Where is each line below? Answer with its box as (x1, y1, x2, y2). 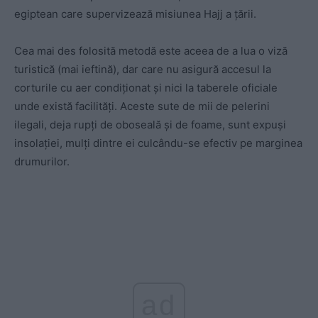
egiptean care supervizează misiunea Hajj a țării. (14, 7, 256, 21)
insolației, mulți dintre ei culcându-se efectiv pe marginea (14, 136, 302, 150)
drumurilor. (14, 155, 70, 168)
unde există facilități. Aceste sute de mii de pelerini (14, 99, 270, 113)
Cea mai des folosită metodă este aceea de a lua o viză (14, 44, 287, 57)
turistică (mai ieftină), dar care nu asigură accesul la (14, 62, 271, 76)
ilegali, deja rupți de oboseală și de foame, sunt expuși (14, 118, 286, 131)
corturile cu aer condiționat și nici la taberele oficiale (14, 81, 278, 94)
